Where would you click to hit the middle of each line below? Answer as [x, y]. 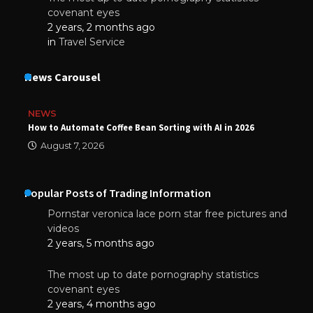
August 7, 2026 [72, 145]
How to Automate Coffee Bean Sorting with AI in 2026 [141, 127]
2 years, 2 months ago [101, 27]
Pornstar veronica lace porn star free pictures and [167, 213]
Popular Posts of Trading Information [118, 192]
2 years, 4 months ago [102, 304]
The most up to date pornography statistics [153, 274]
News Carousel [63, 77]
